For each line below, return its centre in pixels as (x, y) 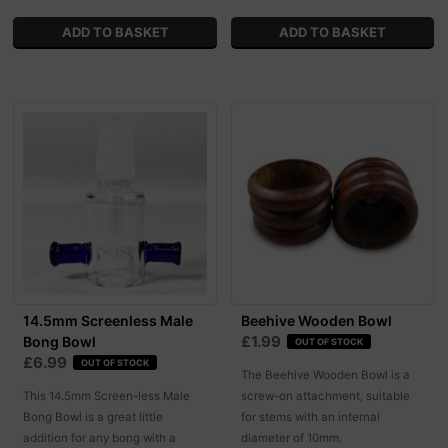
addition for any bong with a (100, 437)
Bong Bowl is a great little (93, 416)
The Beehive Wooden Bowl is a (325, 374)
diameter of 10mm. (291, 437)
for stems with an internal (310, 416)
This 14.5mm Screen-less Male (107, 395)
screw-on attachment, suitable (325, 395)
